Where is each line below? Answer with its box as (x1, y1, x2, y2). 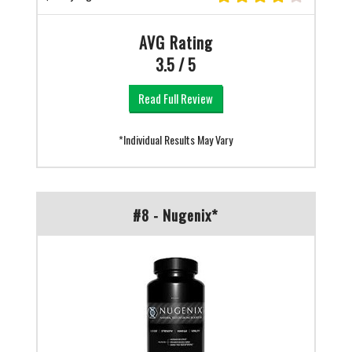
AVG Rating (138, 30, 213, 54)
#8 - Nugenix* (133, 203, 219, 225)
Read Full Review (138, 89, 214, 107)
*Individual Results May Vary (119, 130, 233, 148)
